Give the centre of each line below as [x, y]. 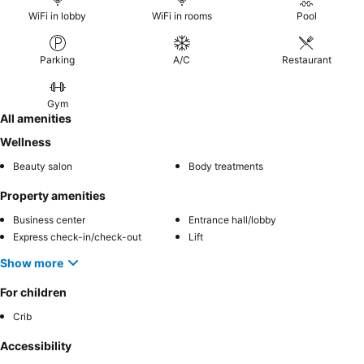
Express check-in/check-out [77, 237]
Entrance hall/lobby [232, 220]
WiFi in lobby [58, 16]
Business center [49, 220]
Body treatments [226, 166]
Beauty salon [43, 166]
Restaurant [306, 60]
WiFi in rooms [182, 16]
